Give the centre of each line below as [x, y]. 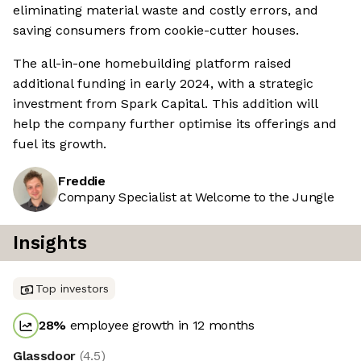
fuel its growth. [60, 144]
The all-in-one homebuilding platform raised [152, 64]
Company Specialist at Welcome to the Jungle [196, 197]
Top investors [72, 289]
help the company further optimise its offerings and [175, 124]
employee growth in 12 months [160, 326]
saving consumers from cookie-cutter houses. [156, 31]
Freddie [82, 181]
